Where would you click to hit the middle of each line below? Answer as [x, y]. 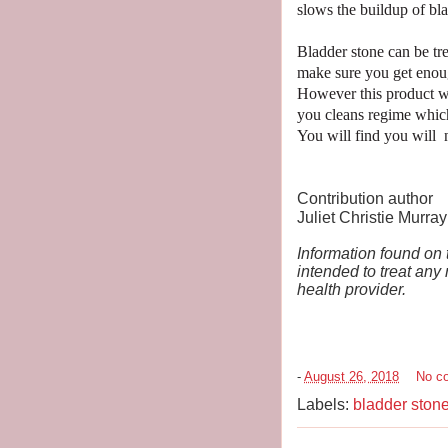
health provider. [351, 290]
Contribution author [365, 199]
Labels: [325, 405]
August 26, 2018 [351, 376]
